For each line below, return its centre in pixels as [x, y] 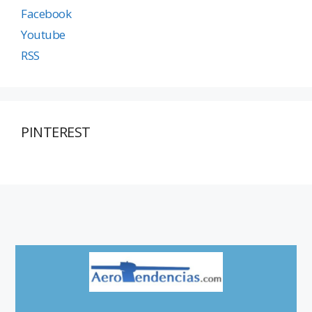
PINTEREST [56, 132]
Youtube [43, 35]
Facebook [46, 14]
